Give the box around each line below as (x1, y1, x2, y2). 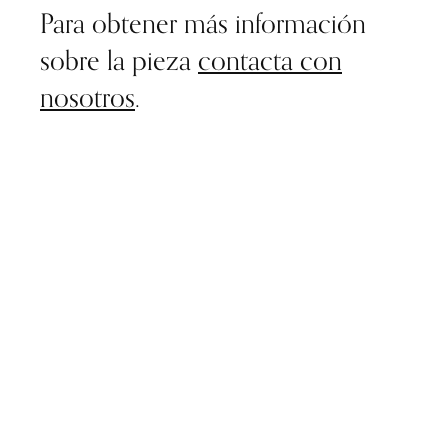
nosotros (40, 81, 135, 113)
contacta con (198, 44, 342, 76)
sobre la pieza (40, 44, 198, 76)
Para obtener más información (40, 7, 366, 39)
